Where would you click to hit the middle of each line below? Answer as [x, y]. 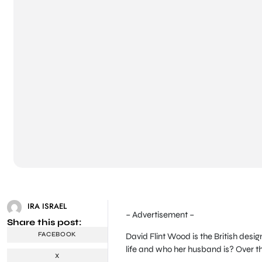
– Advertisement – [160, 215]
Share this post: [44, 222]
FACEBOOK [57, 235]
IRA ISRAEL [47, 206]
